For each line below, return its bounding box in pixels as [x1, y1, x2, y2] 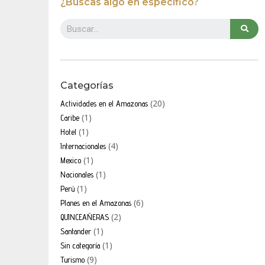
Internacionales [60, 141, 106, 151]
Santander [60, 226, 91, 236]
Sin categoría [60, 240, 100, 250]
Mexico [60, 155, 81, 165]
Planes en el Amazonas [60, 198, 131, 208]
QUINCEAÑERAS [60, 212, 109, 222]
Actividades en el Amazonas [60, 98, 148, 108]
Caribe [60, 112, 79, 122]
